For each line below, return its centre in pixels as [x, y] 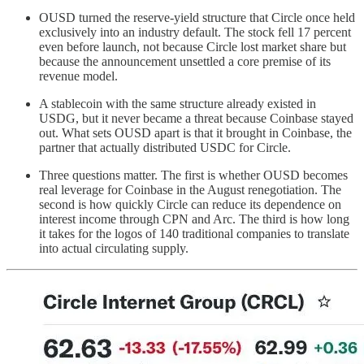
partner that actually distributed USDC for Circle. [165, 147]
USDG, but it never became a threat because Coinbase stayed [196, 118]
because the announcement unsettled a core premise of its [185, 61]
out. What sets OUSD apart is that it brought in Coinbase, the [195, 132]
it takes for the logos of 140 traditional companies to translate [194, 233]
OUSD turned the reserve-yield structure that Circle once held [197, 17]
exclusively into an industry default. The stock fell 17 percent [195, 32]
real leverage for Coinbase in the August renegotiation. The [190, 189]
